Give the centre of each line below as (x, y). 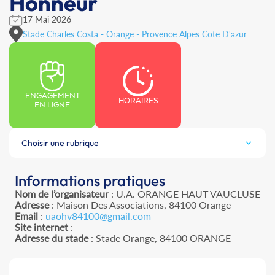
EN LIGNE (52, 106)
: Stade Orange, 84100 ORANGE (160, 238)
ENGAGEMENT (52, 96)
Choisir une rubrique (60, 143)
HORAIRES (138, 101)
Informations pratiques (90, 181)
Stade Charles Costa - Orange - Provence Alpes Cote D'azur (135, 34)
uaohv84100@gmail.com (98, 216)
